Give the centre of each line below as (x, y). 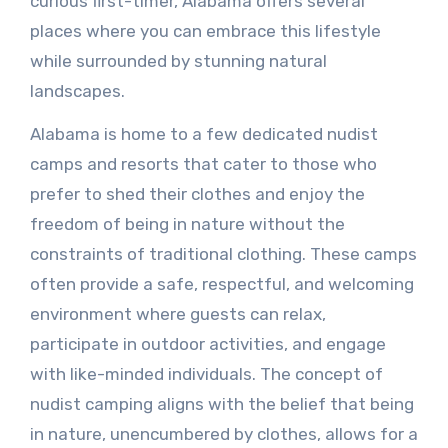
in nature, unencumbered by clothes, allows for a (223, 434)
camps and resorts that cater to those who (203, 164)
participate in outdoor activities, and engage (207, 344)
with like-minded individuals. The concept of (206, 374)
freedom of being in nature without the (187, 224)
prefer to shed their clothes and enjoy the (197, 194)
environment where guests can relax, (177, 314)
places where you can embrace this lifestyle (205, 31)
